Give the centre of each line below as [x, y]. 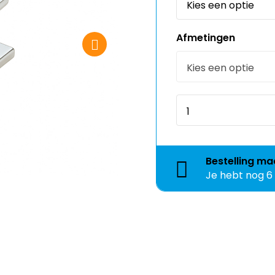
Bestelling [231, 161]
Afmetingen [206, 38]
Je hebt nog [236, 175]
